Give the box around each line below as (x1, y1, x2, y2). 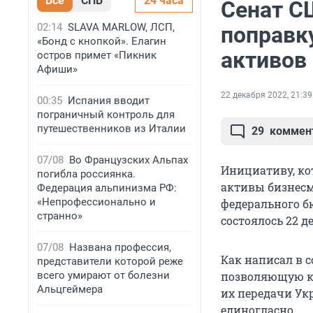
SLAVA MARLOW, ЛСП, (68, 21, 175, 34)
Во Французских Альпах (69, 154, 188, 166)
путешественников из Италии (37, 122, 186, 135)
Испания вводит (68, 94, 150, 107)
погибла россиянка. (37, 168, 136, 180)
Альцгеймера (37, 283, 103, 296)
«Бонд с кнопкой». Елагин (37, 35, 166, 48)
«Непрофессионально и (37, 196, 156, 208)
